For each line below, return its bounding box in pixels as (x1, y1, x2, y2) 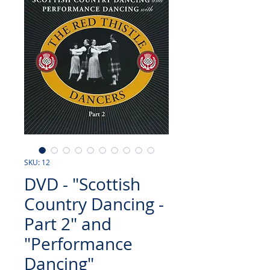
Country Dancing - (24, 193, 164, 215)
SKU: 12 (24, 157, 50, 167)
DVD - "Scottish (24, 173, 140, 195)
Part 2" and (24, 213, 111, 235)
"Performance (24, 233, 133, 255)
